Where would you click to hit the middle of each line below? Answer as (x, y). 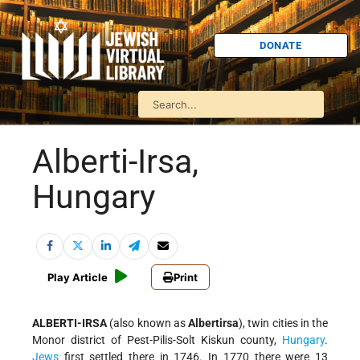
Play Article (78, 278)
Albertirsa (213, 323)
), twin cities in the (283, 323)
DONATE (281, 45)
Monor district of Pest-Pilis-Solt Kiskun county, (157, 340)
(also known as (147, 323)
